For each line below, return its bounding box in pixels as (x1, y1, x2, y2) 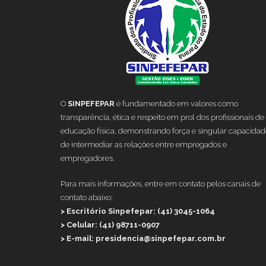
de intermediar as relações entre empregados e (61, 140, 227, 149)
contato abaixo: (61, 192, 113, 202)
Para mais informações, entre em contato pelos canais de (61, 179, 261, 188)
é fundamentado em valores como (115, 99, 238, 108)
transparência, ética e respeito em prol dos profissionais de (61, 112, 264, 122)
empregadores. (61, 153, 115, 163)
